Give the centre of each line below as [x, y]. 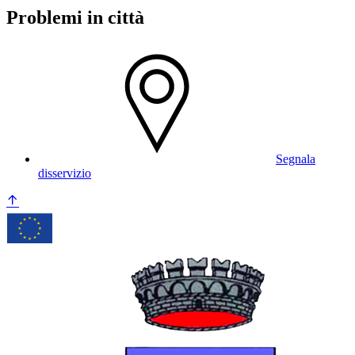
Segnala [296, 158]
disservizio [65, 173]
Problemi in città [75, 17]
